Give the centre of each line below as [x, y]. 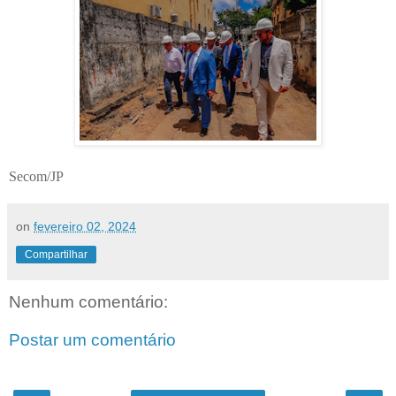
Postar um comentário [92, 340]
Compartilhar [56, 254]
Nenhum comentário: [88, 301]
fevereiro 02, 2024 [85, 226]
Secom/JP [36, 176]
